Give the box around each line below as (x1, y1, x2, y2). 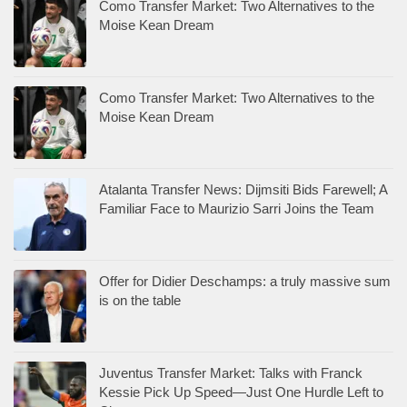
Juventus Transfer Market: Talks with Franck (99, 178, 362, 194)
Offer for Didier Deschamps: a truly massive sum (99, 86, 391, 103)
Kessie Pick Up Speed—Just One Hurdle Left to (99, 197, 383, 213)
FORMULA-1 (14, 389, 88, 404)
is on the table (99, 105, 181, 122)
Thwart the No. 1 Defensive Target (99, 289, 301, 305)
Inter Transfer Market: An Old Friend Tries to (99, 270, 359, 286)
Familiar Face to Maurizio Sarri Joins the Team (99, 14, 374, 30)
